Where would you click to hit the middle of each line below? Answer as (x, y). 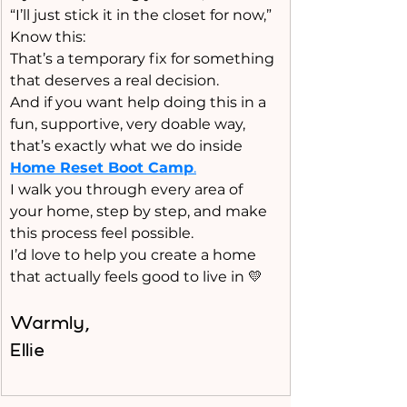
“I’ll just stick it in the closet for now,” (141, 15)
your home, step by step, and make (140, 211)
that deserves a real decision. (114, 80)
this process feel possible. (102, 233)
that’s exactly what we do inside (128, 146)
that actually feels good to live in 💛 (136, 277)
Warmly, (54, 322)
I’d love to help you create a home (135, 255)
